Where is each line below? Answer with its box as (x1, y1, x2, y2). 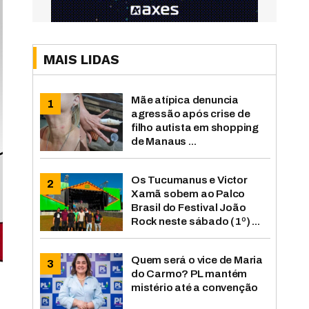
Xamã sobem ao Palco (131, 187, 246, 199)
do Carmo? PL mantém (131, 267, 248, 279)
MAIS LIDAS (43, 52, 119, 68)
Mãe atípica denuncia (131, 94, 239, 106)
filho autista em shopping (131, 121, 259, 134)
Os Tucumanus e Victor (131, 173, 248, 186)
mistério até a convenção (131, 281, 259, 293)
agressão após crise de (131, 108, 250, 120)
